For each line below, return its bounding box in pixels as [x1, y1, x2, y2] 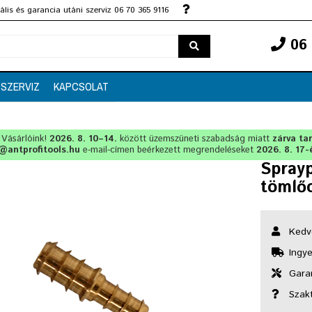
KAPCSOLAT [54, 79, 109, 94]
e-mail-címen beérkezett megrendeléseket [79, 143, 256, 157]
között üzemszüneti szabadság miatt [117, 132, 273, 146]
